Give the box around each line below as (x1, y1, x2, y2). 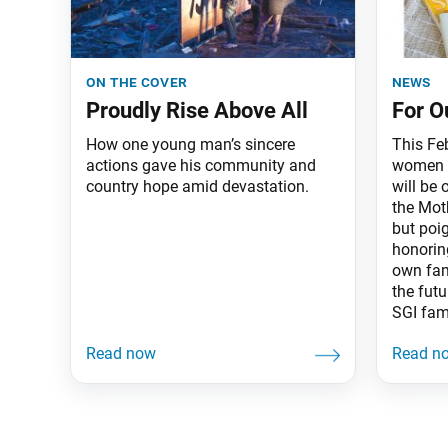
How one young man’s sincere (86, 134, 295, 154)
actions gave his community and (86, 155, 316, 175)
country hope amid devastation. (86, 176, 309, 196)
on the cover (86, 71, 187, 91)
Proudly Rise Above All (86, 97, 308, 123)
